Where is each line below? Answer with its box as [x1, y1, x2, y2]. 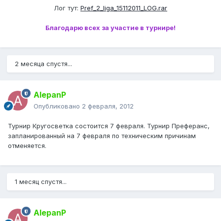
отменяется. [8, 142, 46, 150]
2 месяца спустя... [15, 60, 72, 68]
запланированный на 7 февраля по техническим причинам [8, 132, 196, 140]
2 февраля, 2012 [82, 102, 134, 110]
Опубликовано [34, 102, 82, 110]
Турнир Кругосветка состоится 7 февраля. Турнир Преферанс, [8, 122, 210, 130]
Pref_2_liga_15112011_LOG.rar [80, 4, 167, 12]
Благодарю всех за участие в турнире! [45, 24, 176, 32]
